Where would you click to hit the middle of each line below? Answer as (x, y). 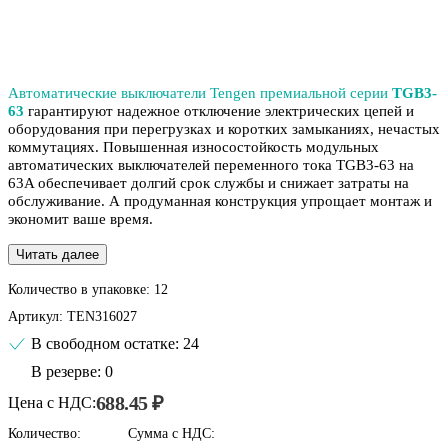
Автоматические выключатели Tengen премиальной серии (200, 93)
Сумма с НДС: (171, 433)
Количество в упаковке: (79, 289)
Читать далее (57, 255)
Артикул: (35, 316)
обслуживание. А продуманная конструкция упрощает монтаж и (220, 201)
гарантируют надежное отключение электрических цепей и (219, 111)
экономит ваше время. (80, 219)
